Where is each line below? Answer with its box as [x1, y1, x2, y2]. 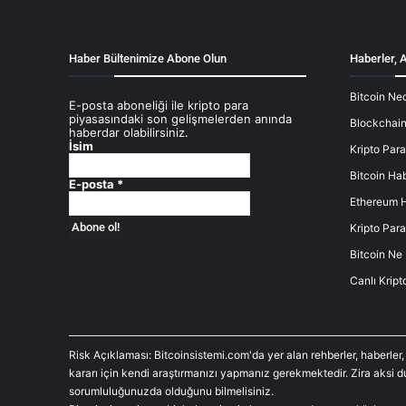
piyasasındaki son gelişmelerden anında [69, 111, 292, 127]
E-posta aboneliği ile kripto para [69, 98, 248, 113]
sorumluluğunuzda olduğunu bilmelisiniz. [69, 384, 274, 399]
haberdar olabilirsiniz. [69, 125, 188, 140]
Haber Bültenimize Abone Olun [69, 52, 227, 66]
